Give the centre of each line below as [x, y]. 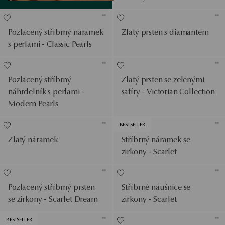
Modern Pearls [33, 103]
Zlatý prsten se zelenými [163, 79]
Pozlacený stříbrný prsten [51, 187]
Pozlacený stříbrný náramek [56, 32]
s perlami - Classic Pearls [50, 44]
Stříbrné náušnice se [156, 187]
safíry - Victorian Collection [168, 91]
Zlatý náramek [33, 139]
